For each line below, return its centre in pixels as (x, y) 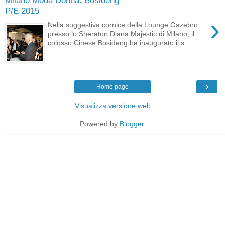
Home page (113, 87)
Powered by (99, 124)
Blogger (131, 124)
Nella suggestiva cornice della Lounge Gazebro (123, 25)
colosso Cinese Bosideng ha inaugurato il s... (119, 43)
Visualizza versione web (113, 106)
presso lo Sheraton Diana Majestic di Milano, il (121, 34)
